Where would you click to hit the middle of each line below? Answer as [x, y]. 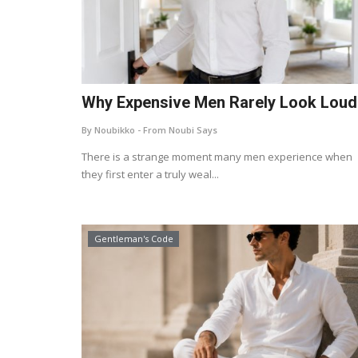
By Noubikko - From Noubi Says [149, 130]
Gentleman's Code [133, 239]
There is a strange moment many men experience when [217, 157]
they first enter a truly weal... [150, 174]
